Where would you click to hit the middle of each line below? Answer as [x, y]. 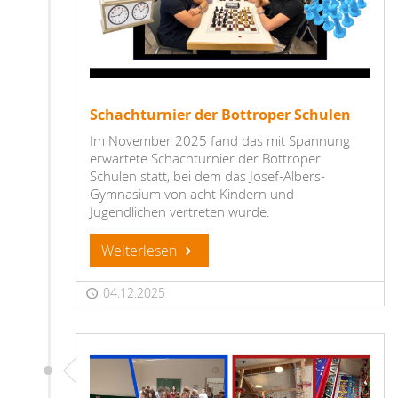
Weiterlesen [141, 250]
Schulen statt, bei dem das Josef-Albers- [207, 175]
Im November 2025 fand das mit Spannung [220, 140]
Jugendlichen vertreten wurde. [182, 211]
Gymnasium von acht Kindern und [192, 193]
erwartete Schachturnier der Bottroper [205, 158]
